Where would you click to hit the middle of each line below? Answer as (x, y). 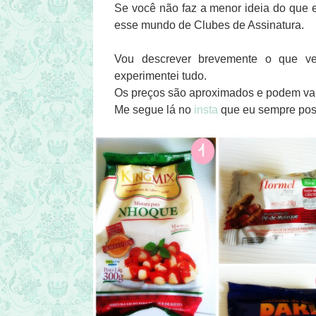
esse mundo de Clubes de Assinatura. (209, 25)
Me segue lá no (154, 109)
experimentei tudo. (162, 75)
